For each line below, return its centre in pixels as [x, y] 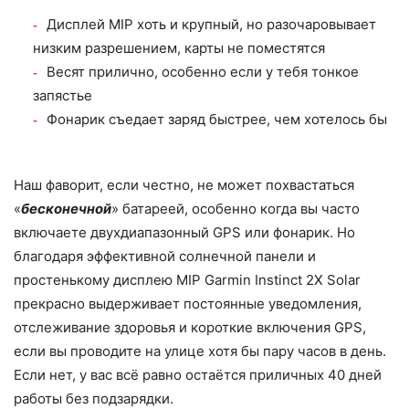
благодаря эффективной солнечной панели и [165, 257]
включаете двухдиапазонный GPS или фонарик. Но [184, 233]
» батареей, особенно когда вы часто [236, 209]
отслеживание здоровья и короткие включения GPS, [190, 328]
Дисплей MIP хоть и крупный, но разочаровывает [211, 25]
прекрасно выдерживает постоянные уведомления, [188, 304]
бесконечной [66, 209]
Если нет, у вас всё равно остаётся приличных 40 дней [198, 375]
